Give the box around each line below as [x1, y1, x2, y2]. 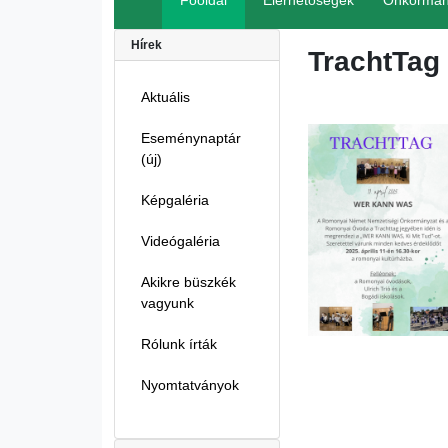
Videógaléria [141, 233, 220, 249]
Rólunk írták [141, 336, 217, 352]
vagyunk [141, 295, 194, 311]
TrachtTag [308, 46, 440, 77]
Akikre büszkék [141, 274, 236, 290]
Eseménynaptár [141, 130, 241, 146]
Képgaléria [141, 192, 209, 208]
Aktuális [141, 89, 190, 105]
